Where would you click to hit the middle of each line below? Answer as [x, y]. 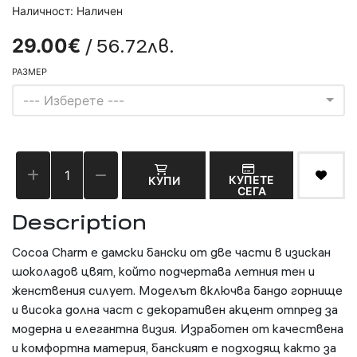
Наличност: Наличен [67, 11]
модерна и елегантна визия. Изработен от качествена [178, 329]
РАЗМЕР [29, 72]
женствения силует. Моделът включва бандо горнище [177, 290]
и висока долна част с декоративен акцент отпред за [175, 310]
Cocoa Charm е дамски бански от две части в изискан [171, 252]
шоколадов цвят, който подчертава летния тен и [163, 271]
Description [79, 225]
